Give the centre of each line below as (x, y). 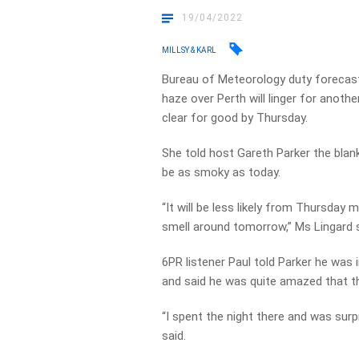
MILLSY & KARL (190, 50)
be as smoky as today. (222, 172)
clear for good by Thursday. (235, 118)
